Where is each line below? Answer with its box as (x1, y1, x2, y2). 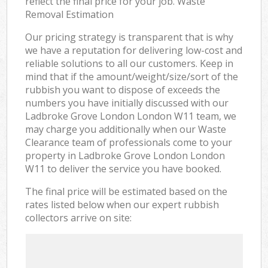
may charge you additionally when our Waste (25, 122, 227, 136)
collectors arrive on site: (25, 211, 132, 224)
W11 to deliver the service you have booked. (25, 162, 222, 175)
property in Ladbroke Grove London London (25, 148, 226, 162)
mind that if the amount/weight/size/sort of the (25, 69, 239, 83)
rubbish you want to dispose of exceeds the (25, 83, 221, 96)
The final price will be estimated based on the (25, 184, 228, 198)
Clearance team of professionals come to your (25, 135, 233, 149)
